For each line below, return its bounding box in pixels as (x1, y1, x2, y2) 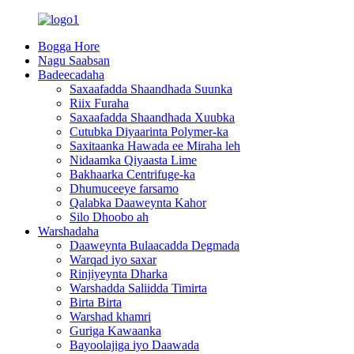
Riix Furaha (70, 96, 129, 110)
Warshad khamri (70, 310, 151, 323)
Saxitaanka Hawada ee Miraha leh (70, 139, 240, 153)
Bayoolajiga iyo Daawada (70, 338, 199, 352)
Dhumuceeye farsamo (70, 182, 179, 195)
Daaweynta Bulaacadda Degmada (70, 239, 239, 252)
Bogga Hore (38, 40, 100, 53)
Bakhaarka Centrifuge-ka (70, 168, 195, 181)
